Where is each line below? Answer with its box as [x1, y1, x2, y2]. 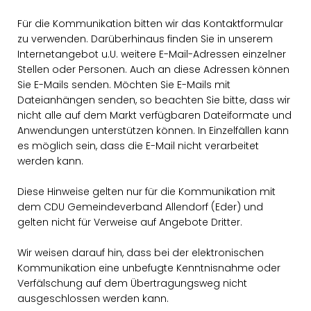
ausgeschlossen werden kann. [17, 292, 169, 305]
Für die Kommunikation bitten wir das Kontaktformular [17, 17, 283, 31]
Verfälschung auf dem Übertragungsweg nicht [17, 276, 247, 290]
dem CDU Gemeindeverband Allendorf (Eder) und [17, 200, 263, 214]
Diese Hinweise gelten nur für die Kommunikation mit [17, 185, 276, 199]
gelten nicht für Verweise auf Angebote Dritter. [17, 215, 242, 229]
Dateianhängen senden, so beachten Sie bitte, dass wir [17, 93, 290, 107]
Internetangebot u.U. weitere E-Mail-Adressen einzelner [17, 47, 286, 61]
